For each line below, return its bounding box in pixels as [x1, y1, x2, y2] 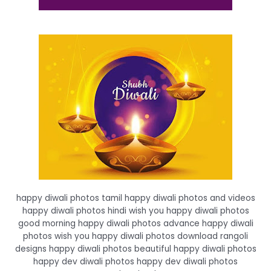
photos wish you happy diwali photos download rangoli [23, 230, 248, 243]
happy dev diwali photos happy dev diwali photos [33, 256, 238, 268]
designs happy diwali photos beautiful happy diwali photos [15, 243, 256, 255]
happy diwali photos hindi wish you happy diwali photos [22, 205, 249, 217]
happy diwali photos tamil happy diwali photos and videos [16, 192, 255, 204]
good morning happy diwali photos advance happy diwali [18, 218, 253, 230]
